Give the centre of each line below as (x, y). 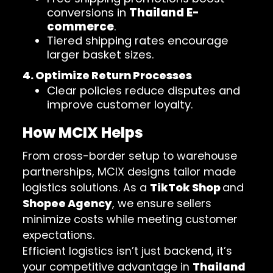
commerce (81, 27)
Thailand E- (165, 13)
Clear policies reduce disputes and (144, 91)
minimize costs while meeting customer (130, 219)
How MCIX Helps (83, 133)
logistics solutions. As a (87, 188)
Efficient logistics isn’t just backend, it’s (128, 251)
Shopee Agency (68, 204)
